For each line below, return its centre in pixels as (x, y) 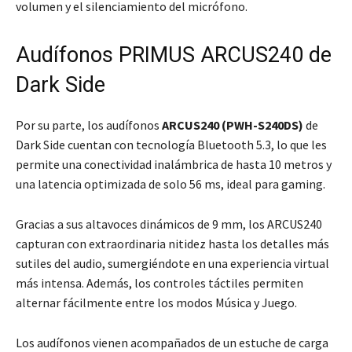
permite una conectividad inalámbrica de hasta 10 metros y (174, 164)
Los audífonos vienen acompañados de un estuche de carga (172, 342)
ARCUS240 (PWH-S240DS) (233, 125)
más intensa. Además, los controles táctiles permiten (159, 282)
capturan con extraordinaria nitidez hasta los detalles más (172, 243)
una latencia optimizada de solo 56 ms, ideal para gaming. (170, 183)
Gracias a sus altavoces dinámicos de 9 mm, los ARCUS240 (169, 224)
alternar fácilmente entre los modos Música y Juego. (156, 302)
